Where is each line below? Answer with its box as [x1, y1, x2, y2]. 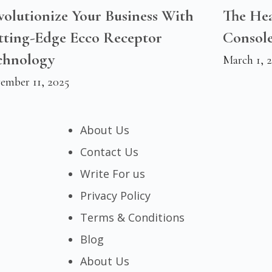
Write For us [80, 166, 145, 181]
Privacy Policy [80, 188, 151, 203]
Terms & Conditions [80, 209, 185, 225]
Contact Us [80, 144, 138, 159]
